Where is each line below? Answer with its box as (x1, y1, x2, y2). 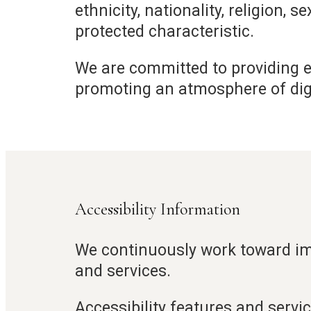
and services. (75, 261, 171, 280)
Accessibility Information (75, 199, 240, 219)
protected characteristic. (75, 22, 254, 41)
